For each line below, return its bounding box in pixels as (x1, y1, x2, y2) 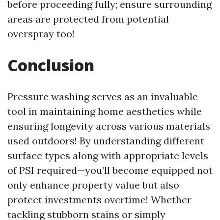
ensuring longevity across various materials (7, 120, 210, 132)
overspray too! (7, 27, 75, 40)
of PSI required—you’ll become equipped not (7, 164, 213, 176)
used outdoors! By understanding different (7, 135, 204, 147)
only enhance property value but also (7, 179, 179, 191)
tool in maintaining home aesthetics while (7, 105, 202, 117)
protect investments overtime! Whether (7, 193, 192, 206)
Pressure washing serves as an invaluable (7, 90, 198, 103)
